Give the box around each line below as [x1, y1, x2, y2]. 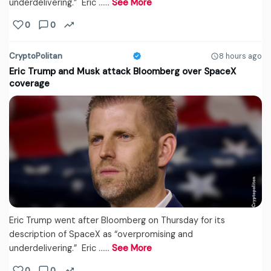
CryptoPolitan [9, 51, 62, 62]
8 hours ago [219, 51, 262, 61]
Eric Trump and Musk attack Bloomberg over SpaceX [9, 65, 236, 78]
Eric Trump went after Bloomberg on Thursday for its [9, 215, 225, 226]
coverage [9, 77, 50, 90]
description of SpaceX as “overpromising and [9, 229, 193, 240]
